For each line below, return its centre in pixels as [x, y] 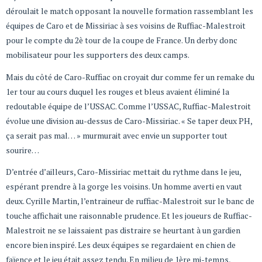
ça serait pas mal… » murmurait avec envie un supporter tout [117, 135]
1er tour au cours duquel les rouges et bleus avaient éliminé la [118, 91]
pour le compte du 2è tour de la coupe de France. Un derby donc [122, 40]
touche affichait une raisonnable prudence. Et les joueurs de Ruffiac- [129, 216]
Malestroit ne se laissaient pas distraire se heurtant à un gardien [123, 230]
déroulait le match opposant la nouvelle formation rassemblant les [130, 11]
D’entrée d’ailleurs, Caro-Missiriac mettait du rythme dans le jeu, [123, 172]
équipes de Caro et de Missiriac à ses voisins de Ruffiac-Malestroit [126, 26]
